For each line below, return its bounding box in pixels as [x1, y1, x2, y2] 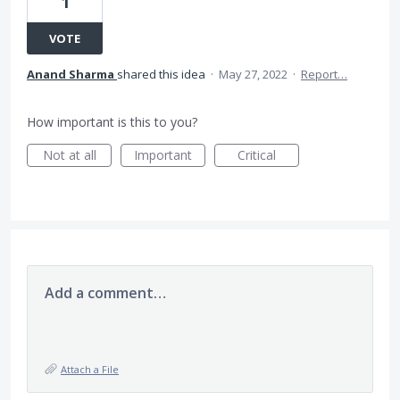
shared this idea [117, 66, 208, 82]
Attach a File [61, 362, 119, 376]
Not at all [42, 146, 96, 163]
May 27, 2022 [219, 66, 287, 82]
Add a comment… [45, 283, 166, 303]
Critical [237, 146, 276, 163]
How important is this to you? [27, 113, 197, 130]
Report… [301, 66, 347, 82]
